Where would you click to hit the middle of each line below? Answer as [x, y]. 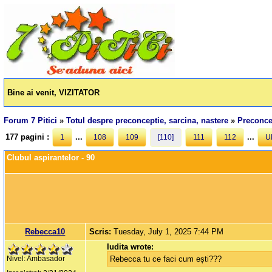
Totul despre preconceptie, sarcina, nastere [148, 121]
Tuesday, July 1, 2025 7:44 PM [169, 232]
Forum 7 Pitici [31, 121]
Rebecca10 [45, 232]
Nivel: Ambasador [36, 259]
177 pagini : [29, 137]
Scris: [102, 232]
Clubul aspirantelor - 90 [51, 158]
